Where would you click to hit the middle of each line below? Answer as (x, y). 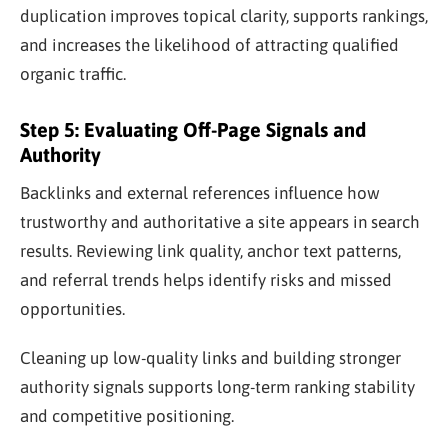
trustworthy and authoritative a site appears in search (220, 221)
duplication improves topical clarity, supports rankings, (224, 15)
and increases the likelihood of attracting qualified (209, 44)
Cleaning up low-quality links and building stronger (210, 357)
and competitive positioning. (127, 415)
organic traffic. (73, 73)
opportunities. (72, 308)
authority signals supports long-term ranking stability (217, 386)
